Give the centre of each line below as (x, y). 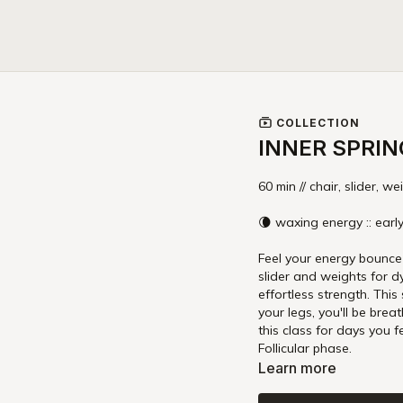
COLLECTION (317, 122)
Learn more (298, 367)
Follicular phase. (305, 348)
